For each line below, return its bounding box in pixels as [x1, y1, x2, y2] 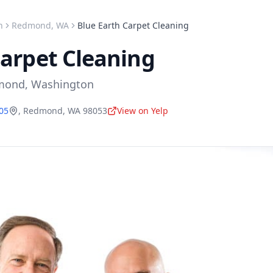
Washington [31, 77, 94, 91]
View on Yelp [117, 105, 168, 116]
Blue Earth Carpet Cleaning [77, 19, 189, 31]
